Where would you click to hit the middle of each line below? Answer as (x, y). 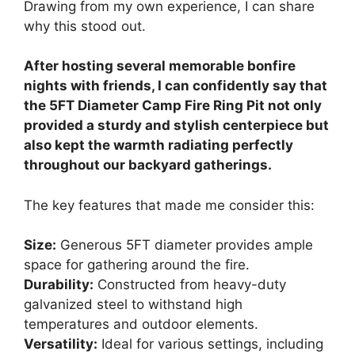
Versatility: (61, 344)
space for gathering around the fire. (137, 265)
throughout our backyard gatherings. (148, 165)
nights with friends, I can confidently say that (176, 86)
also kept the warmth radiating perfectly (158, 145)
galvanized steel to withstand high (133, 305)
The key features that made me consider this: (169, 205)
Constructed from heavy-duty (190, 285)
